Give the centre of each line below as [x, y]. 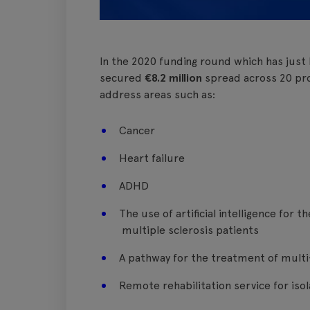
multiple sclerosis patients [190, 230]
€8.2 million [175, 78]
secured [122, 78]
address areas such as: [157, 94]
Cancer [137, 130]
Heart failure [152, 158]
